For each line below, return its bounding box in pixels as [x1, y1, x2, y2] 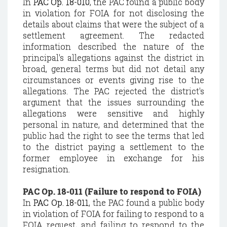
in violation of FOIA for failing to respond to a [23, 208, 204, 219]
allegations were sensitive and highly [23, 108, 204, 119]
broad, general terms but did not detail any [23, 63, 204, 74]
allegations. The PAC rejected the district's [23, 86, 204, 96]
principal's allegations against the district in [23, 52, 204, 63]
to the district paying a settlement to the [23, 141, 204, 152]
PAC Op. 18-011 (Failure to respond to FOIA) [23, 186, 201, 197]
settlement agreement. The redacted [23, 30, 204, 41]
